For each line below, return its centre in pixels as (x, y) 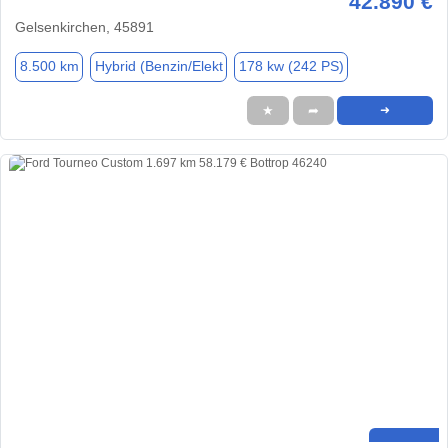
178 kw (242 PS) (291, 66)
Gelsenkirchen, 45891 (84, 26)
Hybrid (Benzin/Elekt (158, 66)
